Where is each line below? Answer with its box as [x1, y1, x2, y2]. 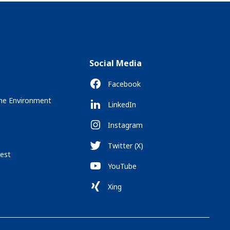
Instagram [108, 120, 143, 130]
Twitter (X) [108, 140, 144, 150]
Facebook [108, 79, 141, 89]
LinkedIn [108, 99, 137, 109]
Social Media [89, 57, 142, 69]
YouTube [108, 161, 137, 171]
